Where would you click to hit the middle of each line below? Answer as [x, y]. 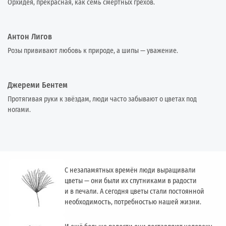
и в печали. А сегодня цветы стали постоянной [135, 192]
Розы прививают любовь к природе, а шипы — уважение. [93, 51]
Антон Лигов [30, 37]
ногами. [19, 110]
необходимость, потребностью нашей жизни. [133, 202]
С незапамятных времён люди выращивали [130, 171]
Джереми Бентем [38, 85]
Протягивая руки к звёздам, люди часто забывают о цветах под [102, 99]
